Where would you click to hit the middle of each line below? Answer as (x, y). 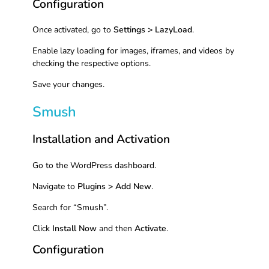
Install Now (74, 228)
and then (115, 228)
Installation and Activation (101, 140)
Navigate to (55, 186)
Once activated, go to (73, 30)
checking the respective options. (91, 64)
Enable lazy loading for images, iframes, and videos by (133, 51)
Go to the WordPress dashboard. (94, 165)
